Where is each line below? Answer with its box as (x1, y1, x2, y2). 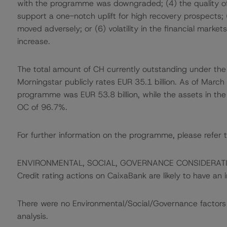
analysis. (17, 211, 48, 221)
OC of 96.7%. (17, 102, 67, 112)
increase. (17, 36, 50, 47)
